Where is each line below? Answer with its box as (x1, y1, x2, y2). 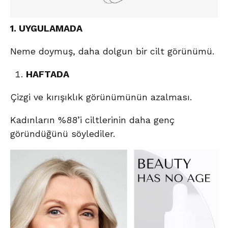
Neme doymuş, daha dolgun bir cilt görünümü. (10, 46, 214, 57)
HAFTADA (25, 69, 69, 80)
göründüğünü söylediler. (10, 128, 115, 139)
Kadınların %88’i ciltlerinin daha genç (10, 115, 180, 126)
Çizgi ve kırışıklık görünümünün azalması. (10, 92, 192, 103)
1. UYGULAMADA (10, 23, 82, 34)
